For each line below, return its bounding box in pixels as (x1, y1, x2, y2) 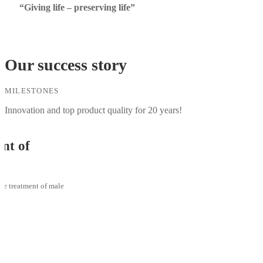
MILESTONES (5, 86, 59, 95)
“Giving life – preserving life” (19, 2, 135, 13)
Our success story (5, 55, 127, 74)
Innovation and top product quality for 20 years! (5, 105, 182, 116)
